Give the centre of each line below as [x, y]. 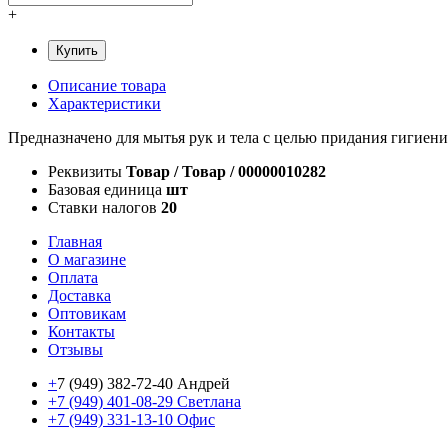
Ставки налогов [102, 207]
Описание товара [107, 85]
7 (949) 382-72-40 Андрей [143, 383]
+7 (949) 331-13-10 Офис [131, 419]
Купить [77, 50]
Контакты [81, 331]
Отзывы [75, 349]
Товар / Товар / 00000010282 [226, 171]
